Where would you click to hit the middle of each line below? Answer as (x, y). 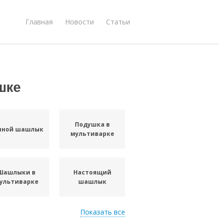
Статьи (118, 22)
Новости (79, 22)
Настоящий (92, 172)
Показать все (103, 212)
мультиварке (92, 134)
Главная (39, 22)
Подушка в (92, 124)
